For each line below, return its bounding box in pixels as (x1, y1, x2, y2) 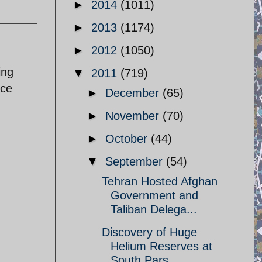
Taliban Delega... (111, 203, 197, 216)
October (105, 132, 151, 145)
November (105, 109, 163, 122)
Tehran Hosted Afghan (102, 175, 218, 188)
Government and (111, 189, 198, 202)
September (105, 155, 166, 168)
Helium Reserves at (111, 240, 212, 253)
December (105, 87, 163, 99)
